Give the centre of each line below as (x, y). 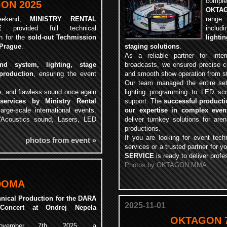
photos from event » (61, 140)
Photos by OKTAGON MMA (166, 165)
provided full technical (49, 28)
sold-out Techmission (62, 37)
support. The (144, 101)
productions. (143, 128)
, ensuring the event (65, 74)
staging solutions (152, 46)
